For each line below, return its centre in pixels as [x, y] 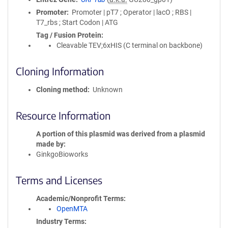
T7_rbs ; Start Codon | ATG [77, 22]
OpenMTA [72, 209]
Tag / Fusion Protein [69, 35]
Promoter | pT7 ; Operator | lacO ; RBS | [131, 12]
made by [50, 144]
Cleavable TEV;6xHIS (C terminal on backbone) [130, 45]
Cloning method [62, 90]
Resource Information [63, 115]
